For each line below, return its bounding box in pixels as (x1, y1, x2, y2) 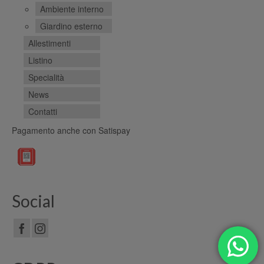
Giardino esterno (40, 19, 103, 32)
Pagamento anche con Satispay (12, 124, 130, 136)
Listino (28, 54, 52, 66)
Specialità (28, 71, 64, 83)
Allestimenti (28, 37, 71, 49)
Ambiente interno (40, 2, 104, 15)
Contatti (28, 105, 57, 117)
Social (12, 190, 55, 211)
